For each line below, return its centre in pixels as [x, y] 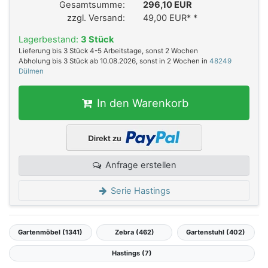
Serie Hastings [140, 191]
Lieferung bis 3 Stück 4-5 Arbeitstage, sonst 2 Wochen [108, 51]
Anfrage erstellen [139, 165]
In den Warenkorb [141, 103]
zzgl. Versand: [96, 18]
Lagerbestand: [50, 40]
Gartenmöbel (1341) [51, 232]
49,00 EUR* [168, 18]
